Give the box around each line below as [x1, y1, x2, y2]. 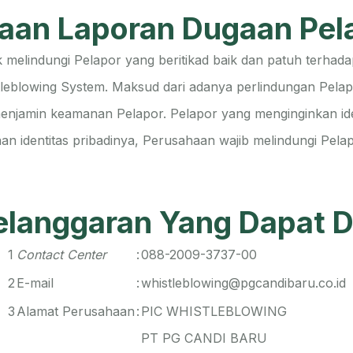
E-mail [16, 275, 54, 291]
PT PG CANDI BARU [140, 330, 267, 346]
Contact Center [16, 247, 106, 262]
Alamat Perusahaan [16, 303, 135, 319]
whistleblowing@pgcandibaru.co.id [140, 275, 346, 291]
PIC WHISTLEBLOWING [140, 303, 287, 319]
